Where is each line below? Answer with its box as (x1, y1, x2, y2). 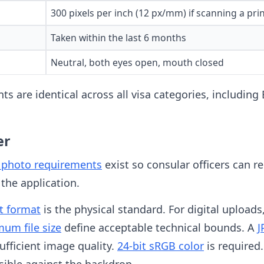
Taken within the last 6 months (51, 31, 186, 45)
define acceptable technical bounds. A (61, 220, 258, 235)
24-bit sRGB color (117, 238, 204, 253)
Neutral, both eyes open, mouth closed (51, 56, 224, 70)
